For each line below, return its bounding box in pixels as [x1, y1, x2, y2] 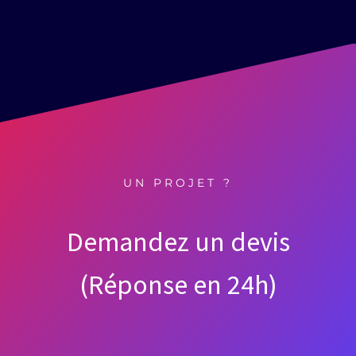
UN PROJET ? [123, 175, 233, 190]
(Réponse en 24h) [79, 267, 277, 301]
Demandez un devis [66, 224, 290, 258]
